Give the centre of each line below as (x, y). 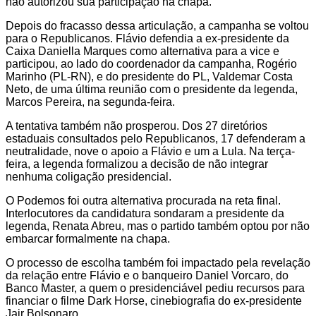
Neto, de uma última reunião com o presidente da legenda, (152, 89)
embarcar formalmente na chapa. (88, 238)
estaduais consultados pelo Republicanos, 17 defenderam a (156, 138)
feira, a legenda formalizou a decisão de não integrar (137, 164)
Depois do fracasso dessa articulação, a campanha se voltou (157, 25)
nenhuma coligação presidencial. (89, 176)
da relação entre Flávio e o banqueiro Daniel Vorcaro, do (147, 275)
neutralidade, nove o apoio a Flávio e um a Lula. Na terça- (150, 151)
